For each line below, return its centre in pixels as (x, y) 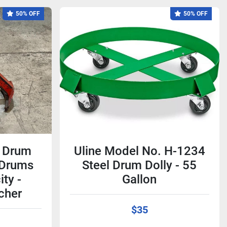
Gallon (140, 179)
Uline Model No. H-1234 (139, 151)
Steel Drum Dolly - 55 (140, 165)
